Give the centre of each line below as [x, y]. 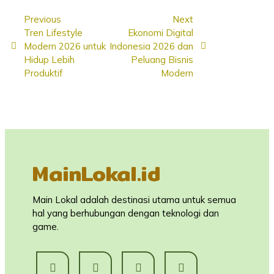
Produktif [43, 73]
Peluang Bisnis [162, 59]
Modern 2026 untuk [65, 46]
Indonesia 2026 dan [152, 46]
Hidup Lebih [49, 59]
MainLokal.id [97, 173]
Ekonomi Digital [161, 32]
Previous [43, 19]
